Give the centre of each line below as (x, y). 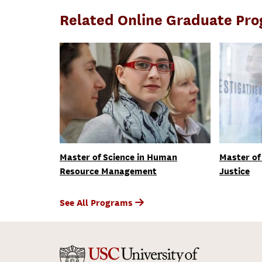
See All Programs (97, 203)
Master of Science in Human (118, 157)
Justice (235, 171)
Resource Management (108, 171)
